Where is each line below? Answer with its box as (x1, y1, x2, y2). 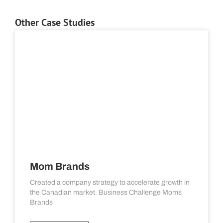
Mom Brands (30, 161, 90, 172)
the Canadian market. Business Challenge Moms (30, 189, 182, 196)
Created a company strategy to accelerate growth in (30, 179, 190, 186)
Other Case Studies (15, 16, 95, 29)
